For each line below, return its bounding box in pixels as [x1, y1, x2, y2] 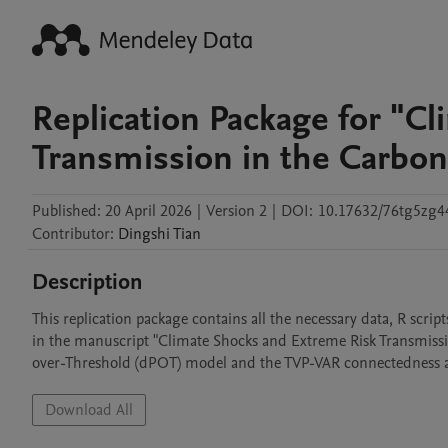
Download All [45, 399, 133, 421]
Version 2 [206, 200, 267, 222]
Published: [32, 200, 101, 222]
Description [32, 267, 143, 297]
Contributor [32, 223, 110, 245]
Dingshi [118, 223, 170, 245]
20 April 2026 [105, 200, 192, 222]
